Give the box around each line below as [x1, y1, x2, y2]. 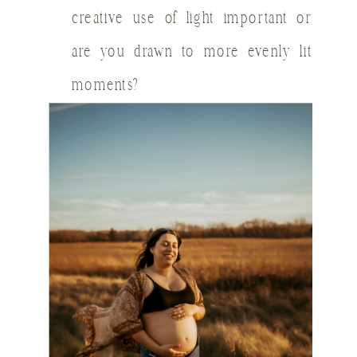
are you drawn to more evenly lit [71, 40, 313, 65]
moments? [71, 73, 140, 98]
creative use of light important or [71, 6, 313, 31]
